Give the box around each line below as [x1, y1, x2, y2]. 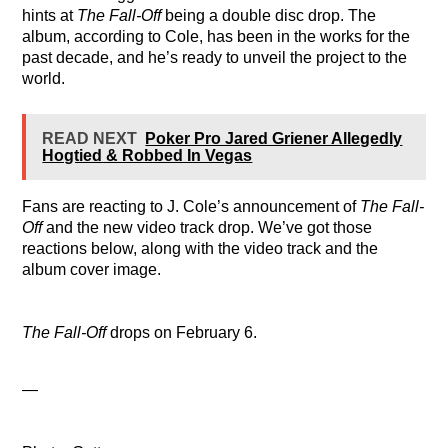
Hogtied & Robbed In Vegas [42, 146, 253, 164]
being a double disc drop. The [161, 6, 377, 24]
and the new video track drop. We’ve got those [42, 218, 373, 236]
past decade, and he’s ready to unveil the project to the [22, 48, 408, 66]
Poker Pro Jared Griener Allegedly [145, 129, 403, 147]
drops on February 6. [110, 323, 258, 341]
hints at [22, 6, 78, 24]
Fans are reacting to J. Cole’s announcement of [22, 197, 361, 215]
